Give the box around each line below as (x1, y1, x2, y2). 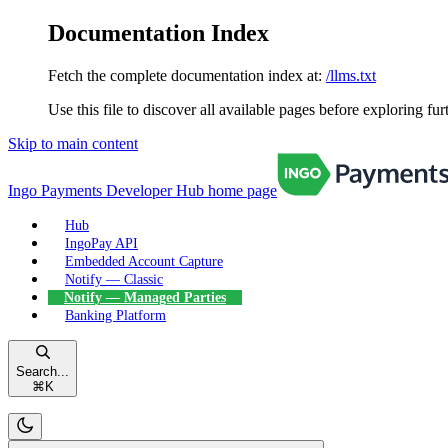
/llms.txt (326, 66, 376, 84)
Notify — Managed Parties (64, 289, 226, 305)
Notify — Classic (65, 271, 163, 287)
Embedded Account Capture (65, 253, 223, 269)
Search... (16, 363, 69, 379)
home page (204, 181, 277, 199)
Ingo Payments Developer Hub (8, 181, 204, 199)
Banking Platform (65, 307, 166, 323)
